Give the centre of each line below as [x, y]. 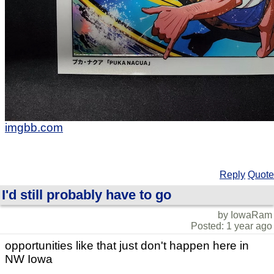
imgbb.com [34, 128]
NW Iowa [29, 259]
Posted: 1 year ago [231, 226]
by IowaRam [245, 215]
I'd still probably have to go [87, 195]
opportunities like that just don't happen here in [127, 246]
